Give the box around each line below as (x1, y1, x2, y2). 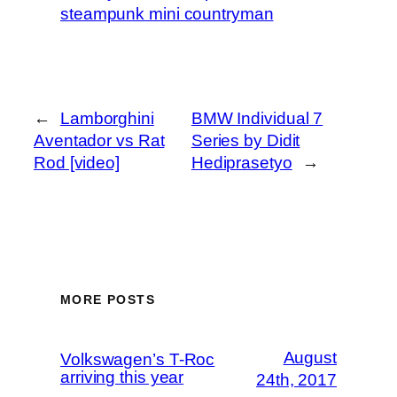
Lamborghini (59, 108, 154, 128)
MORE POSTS (60, 292, 155, 307)
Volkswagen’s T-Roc (60, 350, 215, 370)
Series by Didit (191, 130, 300, 150)
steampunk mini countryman (60, 4, 274, 23)
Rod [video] (34, 152, 120, 172)
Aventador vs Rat (34, 130, 165, 150)
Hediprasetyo (191, 152, 292, 172)
